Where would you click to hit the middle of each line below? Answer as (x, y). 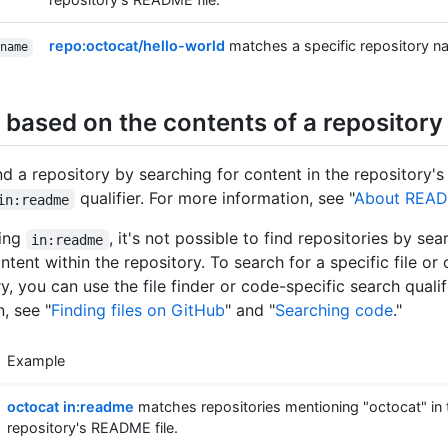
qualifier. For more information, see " (214, 198)
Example (36, 361)
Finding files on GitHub (138, 310)
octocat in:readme (70, 407)
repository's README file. (92, 428)
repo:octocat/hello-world (137, 46)
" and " (250, 310)
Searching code (334, 310)
